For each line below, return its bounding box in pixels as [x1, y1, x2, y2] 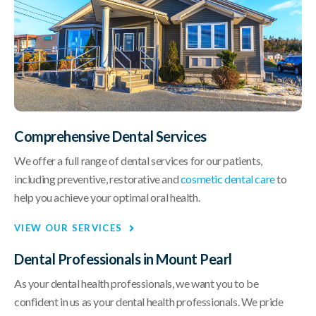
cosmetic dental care [180, 172, 275, 186]
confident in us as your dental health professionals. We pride [14, 295, 284, 309]
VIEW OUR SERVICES [14, 222, 123, 234]
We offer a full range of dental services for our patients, [14, 154, 262, 168]
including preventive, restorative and [14, 172, 181, 186]
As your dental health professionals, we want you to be [14, 276, 259, 291]
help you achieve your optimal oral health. [14, 190, 200, 205]
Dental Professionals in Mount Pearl [14, 250, 234, 268]
